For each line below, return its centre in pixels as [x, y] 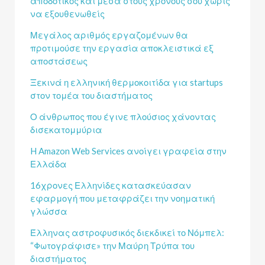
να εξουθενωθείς [67, 13]
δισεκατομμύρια [66, 129]
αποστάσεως [59, 61]
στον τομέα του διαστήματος [91, 95]
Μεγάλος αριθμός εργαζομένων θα [109, 35]
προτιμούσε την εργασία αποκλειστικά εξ [122, 48]
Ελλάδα [49, 164]
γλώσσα [49, 211]
